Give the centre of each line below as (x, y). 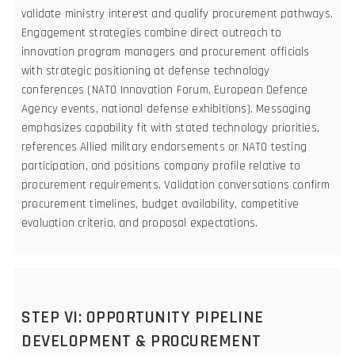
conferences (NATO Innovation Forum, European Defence (165, 90)
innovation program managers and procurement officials (166, 52)
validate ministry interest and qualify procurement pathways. (177, 13)
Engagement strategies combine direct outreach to (152, 32)
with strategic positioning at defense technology (146, 71)
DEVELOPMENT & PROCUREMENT (141, 341)
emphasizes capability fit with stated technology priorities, (171, 128)
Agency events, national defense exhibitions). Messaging (166, 109)
